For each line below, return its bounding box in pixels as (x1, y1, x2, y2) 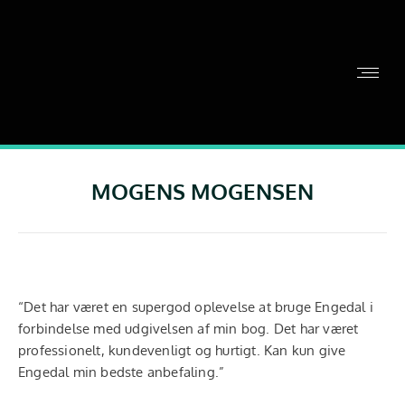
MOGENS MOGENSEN (91, 177, 314, 205)
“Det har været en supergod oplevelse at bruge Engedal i (18, 298, 374, 316)
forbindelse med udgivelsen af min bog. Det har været (18, 320, 359, 337)
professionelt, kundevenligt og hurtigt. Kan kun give (18, 342, 346, 359)
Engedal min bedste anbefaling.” (18, 363, 225, 381)
